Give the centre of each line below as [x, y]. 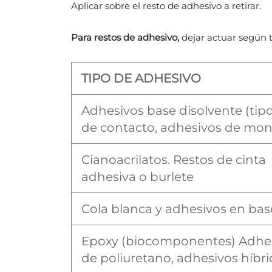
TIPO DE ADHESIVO [141, 79]
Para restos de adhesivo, [125, 38]
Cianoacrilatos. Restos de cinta [174, 160]
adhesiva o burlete [138, 177]
